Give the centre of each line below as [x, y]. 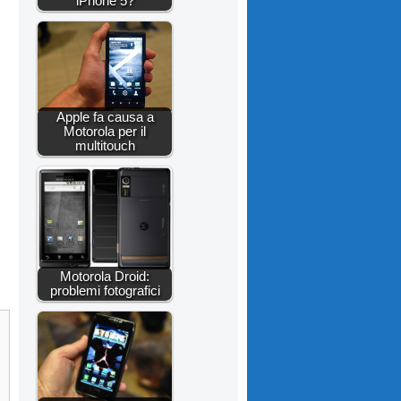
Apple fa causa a [105, 116]
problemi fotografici [105, 290]
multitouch [105, 145]
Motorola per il [105, 131]
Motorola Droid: [105, 276]
